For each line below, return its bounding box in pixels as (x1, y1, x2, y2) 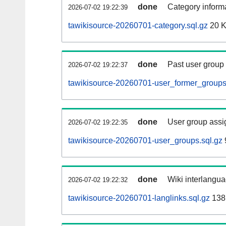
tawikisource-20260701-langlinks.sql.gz (68, 194, 210, 203)
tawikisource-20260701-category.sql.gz (68, 21, 208, 30)
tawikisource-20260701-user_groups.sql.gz (68, 136, 222, 145)
